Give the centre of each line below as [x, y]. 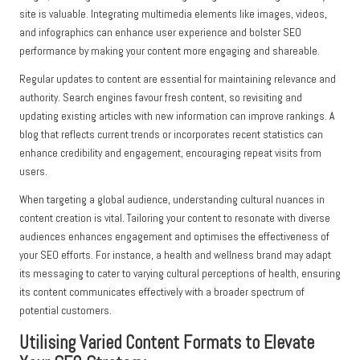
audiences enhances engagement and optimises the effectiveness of [174, 237]
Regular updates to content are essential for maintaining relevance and [178, 80]
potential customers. [65, 311]
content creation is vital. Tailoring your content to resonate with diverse [175, 219]
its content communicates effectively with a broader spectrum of [162, 292]
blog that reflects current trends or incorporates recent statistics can [171, 135]
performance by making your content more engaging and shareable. [170, 51]
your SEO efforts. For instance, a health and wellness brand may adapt [175, 256]
